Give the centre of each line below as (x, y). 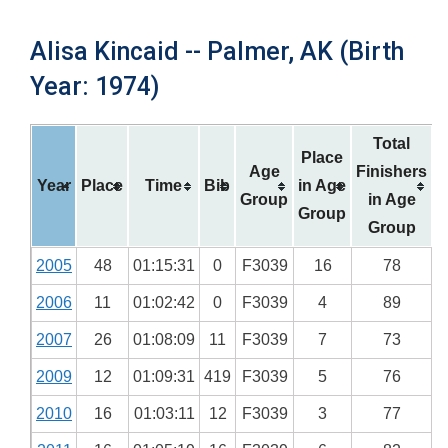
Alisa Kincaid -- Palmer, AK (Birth (217, 51)
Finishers (391, 171)
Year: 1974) (94, 86)
